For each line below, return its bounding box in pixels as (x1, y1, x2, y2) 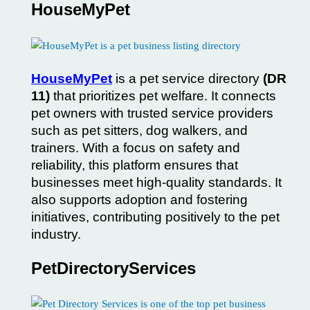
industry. (31, 227, 81, 242)
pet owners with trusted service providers (31, 106, 273, 121)
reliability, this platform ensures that (31, 158, 238, 173)
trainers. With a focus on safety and (31, 140, 240, 156)
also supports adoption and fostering (31, 192, 248, 208)
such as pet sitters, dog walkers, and (31, 123, 248, 138)
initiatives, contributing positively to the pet (31, 210, 280, 225)
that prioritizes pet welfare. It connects (50, 89, 276, 104)
